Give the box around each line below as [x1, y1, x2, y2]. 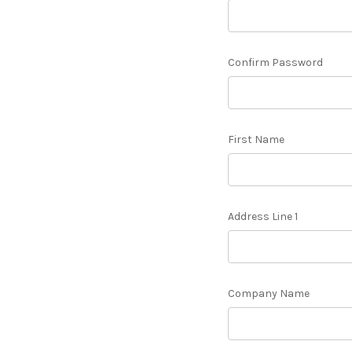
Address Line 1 [227, 209, 298, 223]
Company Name [227, 286, 310, 300]
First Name [227, 132, 284, 146]
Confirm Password [227, 55, 323, 69]
